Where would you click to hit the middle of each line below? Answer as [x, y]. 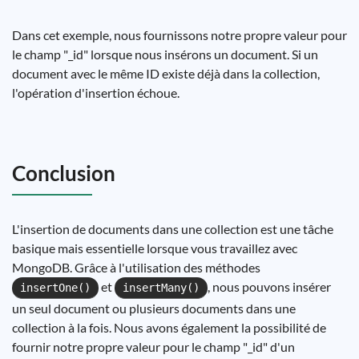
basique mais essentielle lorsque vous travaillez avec [155, 248]
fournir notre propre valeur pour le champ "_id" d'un [153, 347]
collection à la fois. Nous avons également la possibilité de [169, 327]
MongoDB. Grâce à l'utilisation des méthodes [136, 267]
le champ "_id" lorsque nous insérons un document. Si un [165, 54]
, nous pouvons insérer [269, 286]
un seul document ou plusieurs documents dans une [154, 308]
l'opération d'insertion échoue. [96, 93]
